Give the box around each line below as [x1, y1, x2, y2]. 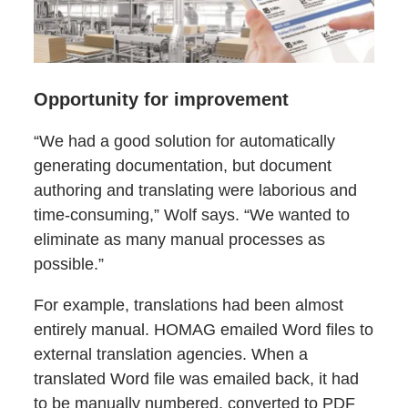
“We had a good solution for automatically [34, 132, 336, 151]
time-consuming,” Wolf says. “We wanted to [34, 206, 351, 225]
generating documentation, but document [34, 157, 332, 176]
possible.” [34, 255, 105, 274]
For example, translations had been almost [34, 296, 344, 315]
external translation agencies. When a [34, 345, 309, 364]
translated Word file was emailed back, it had [34, 370, 360, 389]
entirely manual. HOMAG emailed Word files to [34, 321, 374, 340]
